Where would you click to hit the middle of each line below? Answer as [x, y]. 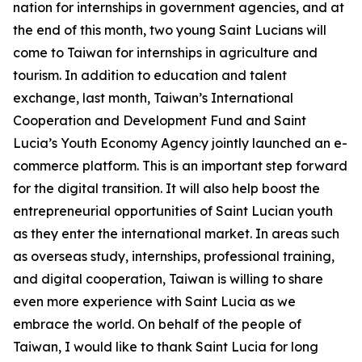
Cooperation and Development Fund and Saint [160, 120]
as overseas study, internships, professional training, [174, 256]
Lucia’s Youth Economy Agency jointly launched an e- [180, 143]
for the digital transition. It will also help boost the [166, 188]
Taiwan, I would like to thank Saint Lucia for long [166, 347]
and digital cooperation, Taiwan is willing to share [168, 279]
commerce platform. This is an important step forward [180, 166]
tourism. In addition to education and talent [150, 75]
